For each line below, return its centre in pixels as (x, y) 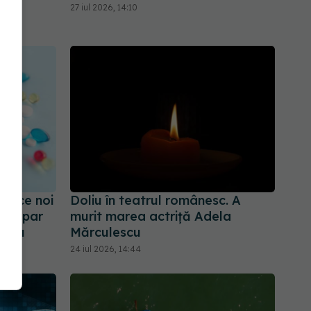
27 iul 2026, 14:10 (104, 8)
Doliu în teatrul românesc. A (155, 201)
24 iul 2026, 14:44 (106, 249)
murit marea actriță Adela (151, 217)
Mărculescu (106, 233)
